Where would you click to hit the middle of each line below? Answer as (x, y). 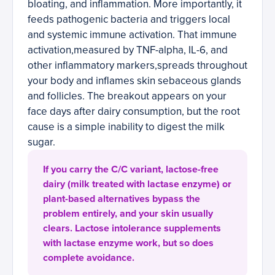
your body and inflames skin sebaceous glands (134, 81)
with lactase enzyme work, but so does (128, 243)
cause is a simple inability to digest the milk (126, 127)
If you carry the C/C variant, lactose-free (131, 170)
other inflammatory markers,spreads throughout (137, 66)
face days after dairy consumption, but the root (134, 112)
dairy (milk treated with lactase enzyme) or (137, 184)
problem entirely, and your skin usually (128, 214)
